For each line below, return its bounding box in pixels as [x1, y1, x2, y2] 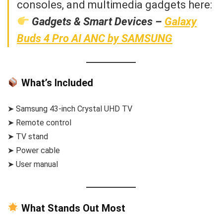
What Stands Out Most [18, 202, 125, 214]
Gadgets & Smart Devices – [32, 15, 165, 28]
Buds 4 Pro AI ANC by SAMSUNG [17, 32, 172, 45]
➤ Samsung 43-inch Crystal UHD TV [7, 104, 132, 114]
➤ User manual [7, 160, 58, 169]
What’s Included [18, 77, 93, 89]
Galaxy [165, 15, 197, 28]
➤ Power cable [7, 146, 60, 156]
